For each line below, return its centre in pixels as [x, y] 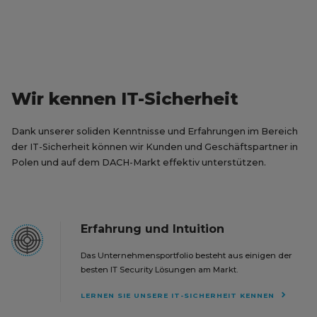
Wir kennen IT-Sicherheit [125, 98]
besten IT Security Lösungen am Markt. [159, 269]
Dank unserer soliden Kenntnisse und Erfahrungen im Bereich [155, 131]
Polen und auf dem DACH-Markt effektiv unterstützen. [139, 162]
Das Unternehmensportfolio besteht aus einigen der [186, 255]
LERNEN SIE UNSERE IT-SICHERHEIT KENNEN [178, 295]
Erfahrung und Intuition [152, 229]
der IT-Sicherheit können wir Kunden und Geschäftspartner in [155, 146]
